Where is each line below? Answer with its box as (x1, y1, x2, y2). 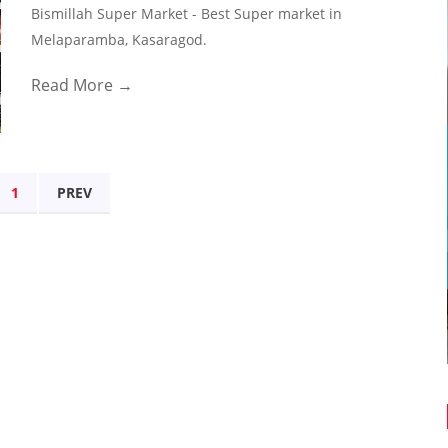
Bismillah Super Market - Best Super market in (30, 4, 342, 23)
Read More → (30, 74, 133, 96)
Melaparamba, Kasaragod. (30, 30, 207, 49)
